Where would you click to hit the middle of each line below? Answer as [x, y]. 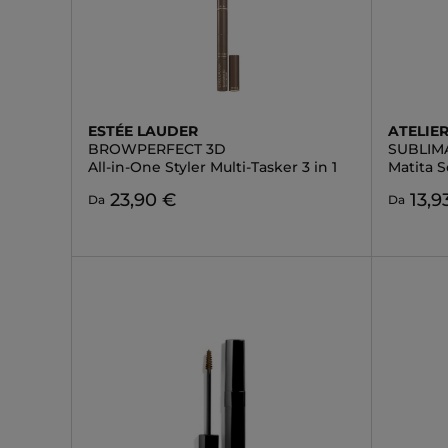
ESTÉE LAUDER [143, 131]
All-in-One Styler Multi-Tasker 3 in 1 [212, 167]
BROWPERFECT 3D [157, 149]
